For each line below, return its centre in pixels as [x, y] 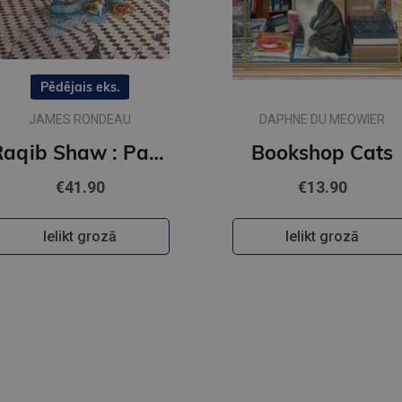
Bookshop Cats [322, 153]
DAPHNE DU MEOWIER [322, 120]
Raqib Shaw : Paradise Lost [157, 153]
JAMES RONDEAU [80, 120]
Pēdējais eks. [80, 87]
